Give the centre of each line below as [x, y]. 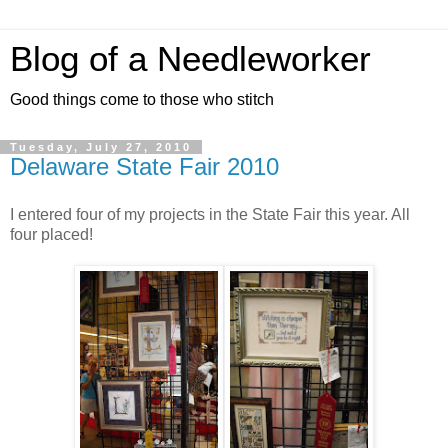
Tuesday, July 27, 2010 [101, 147]
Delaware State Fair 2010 [144, 166]
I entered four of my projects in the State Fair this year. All [210, 214]
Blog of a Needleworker [190, 59]
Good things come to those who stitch [142, 99]
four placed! [51, 234]
